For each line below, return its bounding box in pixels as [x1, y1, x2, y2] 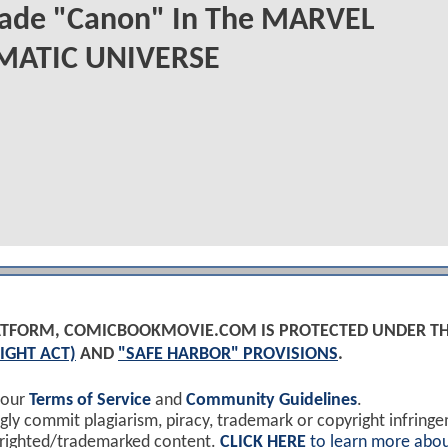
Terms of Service [29, 391, 151, 409]
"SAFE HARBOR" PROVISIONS [118, 344, 338, 364]
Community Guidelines [186, 391, 357, 409]
